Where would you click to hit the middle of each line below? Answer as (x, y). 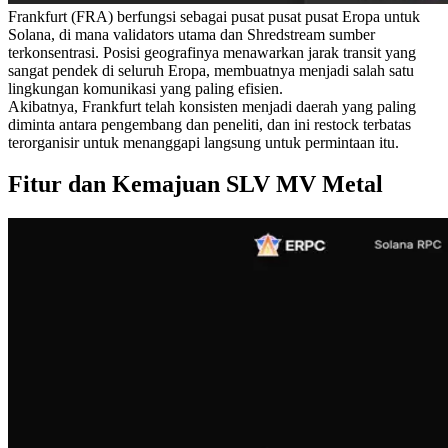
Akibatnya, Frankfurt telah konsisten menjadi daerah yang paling (212, 106)
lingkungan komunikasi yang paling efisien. (145, 88)
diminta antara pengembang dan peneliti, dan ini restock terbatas (209, 124)
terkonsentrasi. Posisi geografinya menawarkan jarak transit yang (212, 52)
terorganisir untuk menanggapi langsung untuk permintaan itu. (203, 142)
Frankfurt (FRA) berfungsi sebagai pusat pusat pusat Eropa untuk (214, 16)
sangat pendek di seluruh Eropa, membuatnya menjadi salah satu (211, 70)
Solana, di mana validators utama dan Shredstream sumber (191, 34)
